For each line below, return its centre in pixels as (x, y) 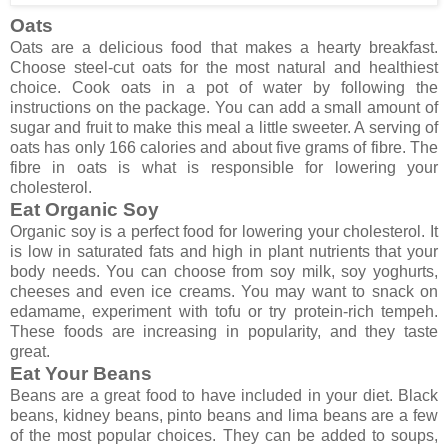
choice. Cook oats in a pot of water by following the (224, 87)
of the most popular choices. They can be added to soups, (224, 435)
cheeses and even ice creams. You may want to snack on (224, 291)
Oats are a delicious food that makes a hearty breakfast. (224, 47)
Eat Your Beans (81, 373)
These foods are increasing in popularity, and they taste (224, 331)
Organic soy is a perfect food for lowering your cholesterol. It (224, 231)
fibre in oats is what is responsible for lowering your (224, 167)
